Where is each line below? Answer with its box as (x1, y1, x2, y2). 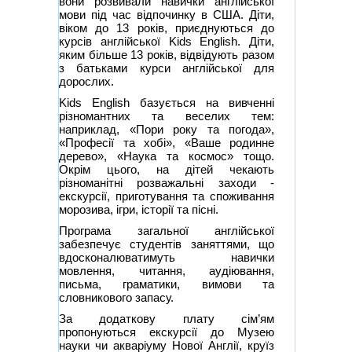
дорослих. (59, 75, 114, 89)
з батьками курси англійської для (59, 61, 274, 75)
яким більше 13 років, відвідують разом (59, 48, 274, 62)
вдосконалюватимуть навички (59, 251, 274, 265)
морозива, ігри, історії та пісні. (59, 203, 218, 217)
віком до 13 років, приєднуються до (59, 21, 274, 35)
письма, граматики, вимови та (59, 277, 274, 291)
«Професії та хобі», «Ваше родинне (59, 136, 274, 150)
